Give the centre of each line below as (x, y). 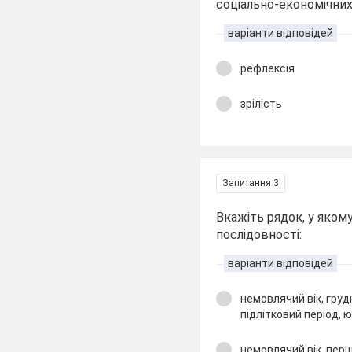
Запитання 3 (251, 183)
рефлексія (268, 68)
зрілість (262, 103)
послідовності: (259, 235)
